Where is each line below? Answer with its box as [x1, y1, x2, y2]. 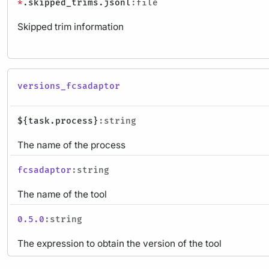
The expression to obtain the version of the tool [17, 237, 222, 249]
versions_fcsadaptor [17, 80, 120, 91]
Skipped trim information [17, 20, 124, 32]
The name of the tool [17, 188, 107, 200]
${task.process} [17, 115, 98, 126]
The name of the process [17, 139, 125, 151]
